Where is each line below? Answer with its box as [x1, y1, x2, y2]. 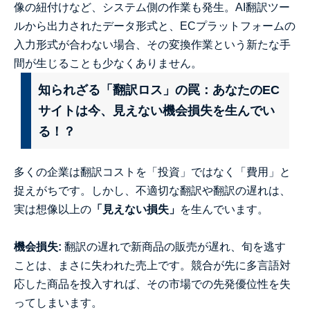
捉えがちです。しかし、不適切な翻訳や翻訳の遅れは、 [14, 185, 291, 197]
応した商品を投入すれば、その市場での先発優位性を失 [14, 278, 291, 290]
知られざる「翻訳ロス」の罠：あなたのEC [38, 83, 280, 97]
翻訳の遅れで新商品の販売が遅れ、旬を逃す [62, 241, 286, 253]
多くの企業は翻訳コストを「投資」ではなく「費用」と [14, 166, 291, 178]
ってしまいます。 [14, 297, 102, 309]
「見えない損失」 [91, 203, 180, 215]
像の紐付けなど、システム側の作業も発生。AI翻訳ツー [14, 1, 290, 13]
